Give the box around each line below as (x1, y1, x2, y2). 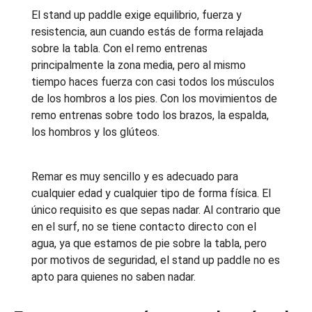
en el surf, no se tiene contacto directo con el (31, 220, 256, 234)
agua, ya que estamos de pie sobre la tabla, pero (31, 237, 267, 251)
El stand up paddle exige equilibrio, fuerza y (31, 8, 242, 22)
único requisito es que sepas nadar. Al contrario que (31, 203, 281, 217)
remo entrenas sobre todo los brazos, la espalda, (31, 109, 269, 123)
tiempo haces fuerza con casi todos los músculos (31, 75, 274, 89)
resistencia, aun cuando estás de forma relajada (31, 25, 263, 39)
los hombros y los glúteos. (31, 125, 159, 139)
